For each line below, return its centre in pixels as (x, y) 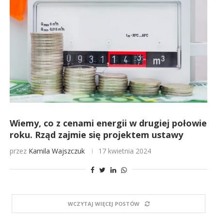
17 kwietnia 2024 (125, 151)
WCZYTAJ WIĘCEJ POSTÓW (103, 204)
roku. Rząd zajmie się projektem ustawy (96, 135)
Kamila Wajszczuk (57, 151)
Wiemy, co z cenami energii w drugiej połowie (108, 123)
